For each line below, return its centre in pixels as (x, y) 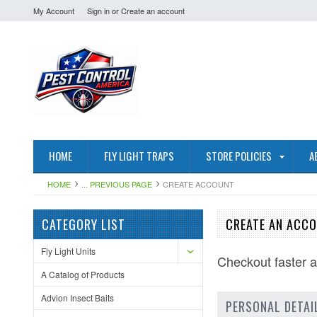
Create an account (153, 11)
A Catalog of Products (83, 274)
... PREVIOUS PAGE (117, 184)
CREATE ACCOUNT (198, 184)
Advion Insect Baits (77, 298)
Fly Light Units (68, 251)
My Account (54, 11)
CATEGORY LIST (83, 224)
